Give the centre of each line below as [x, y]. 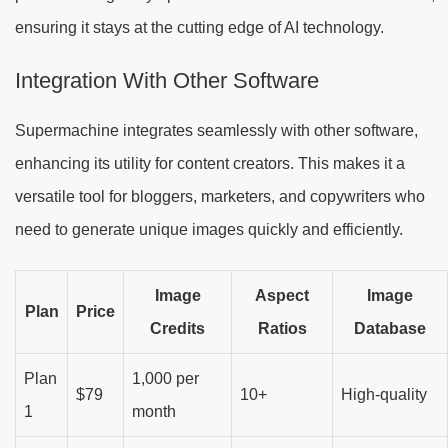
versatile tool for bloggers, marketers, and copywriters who [220, 197]
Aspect [282, 296]
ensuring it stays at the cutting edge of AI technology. [199, 28]
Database [390, 329]
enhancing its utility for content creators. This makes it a [210, 164]
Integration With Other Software [167, 81]
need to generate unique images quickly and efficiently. [209, 230]
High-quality [384, 395]
